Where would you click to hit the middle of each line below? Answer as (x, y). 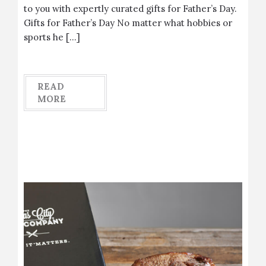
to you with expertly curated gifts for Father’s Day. (130, 9)
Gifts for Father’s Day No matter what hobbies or (128, 23)
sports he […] (52, 37)
